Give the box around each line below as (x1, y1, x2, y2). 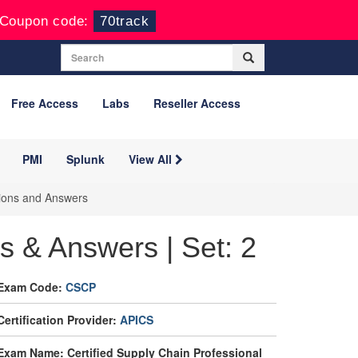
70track (100, 14, 150, 29)
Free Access (11, 95, 78, 111)
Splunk (66, 151, 105, 167)
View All (129, 151, 175, 167)
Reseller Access (153, 95, 241, 111)
